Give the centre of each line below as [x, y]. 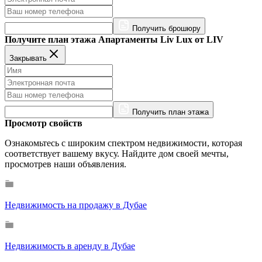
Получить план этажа [170, 112]
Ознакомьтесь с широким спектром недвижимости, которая [123, 143]
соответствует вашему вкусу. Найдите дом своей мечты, [117, 154]
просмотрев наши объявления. [65, 164]
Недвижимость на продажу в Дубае [76, 205]
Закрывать [28, 58]
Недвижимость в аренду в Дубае [70, 246]
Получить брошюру [166, 29]
